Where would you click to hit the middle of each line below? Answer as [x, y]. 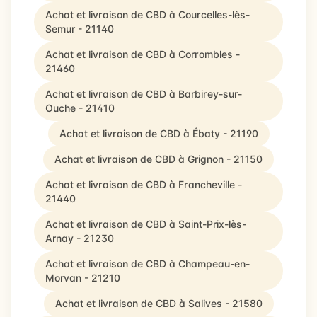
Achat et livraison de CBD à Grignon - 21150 [158, 159]
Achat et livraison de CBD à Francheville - [144, 184]
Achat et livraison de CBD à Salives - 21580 [158, 303]
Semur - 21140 [80, 29]
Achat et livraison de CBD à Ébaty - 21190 [158, 133]
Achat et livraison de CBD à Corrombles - [143, 54]
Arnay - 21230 [80, 238]
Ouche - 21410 [80, 108]
